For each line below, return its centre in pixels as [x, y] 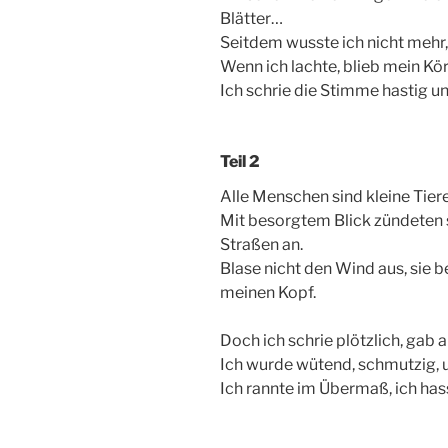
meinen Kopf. [268, 293]
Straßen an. [261, 245]
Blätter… [251, 19]
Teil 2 [240, 162]
